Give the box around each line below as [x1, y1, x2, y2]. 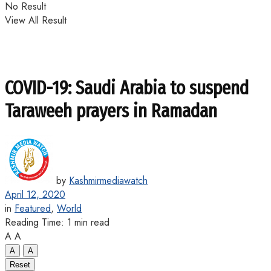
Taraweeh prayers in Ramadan [5, 99, 217, 123]
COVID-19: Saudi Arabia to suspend [5, 76, 249, 100]
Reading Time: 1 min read [5, 215, 109, 229]
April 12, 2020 [5, 187, 65, 201]
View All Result [5, 13, 67, 27]
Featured [15, 201, 51, 215]
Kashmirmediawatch [69, 173, 148, 188]
